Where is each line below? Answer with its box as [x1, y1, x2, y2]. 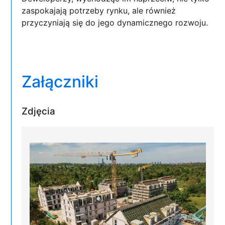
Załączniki [22, 72, 99, 92]
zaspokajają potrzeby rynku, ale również [22, 5, 176, 16]
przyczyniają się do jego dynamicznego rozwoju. [22, 17, 208, 28]
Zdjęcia [22, 105, 56, 117]
